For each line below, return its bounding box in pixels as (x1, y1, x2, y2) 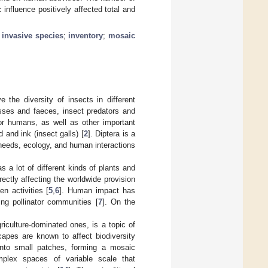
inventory (68, 31, 103, 41)
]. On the (102, 197, 136, 207)
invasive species (2, 31, 63, 41)
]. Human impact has (59, 186, 136, 196)
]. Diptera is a (87, 129, 135, 139)
